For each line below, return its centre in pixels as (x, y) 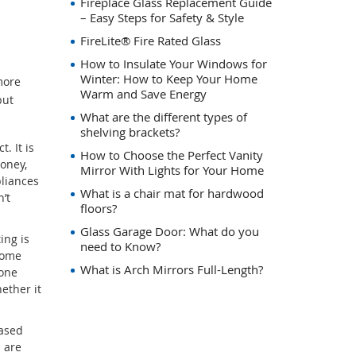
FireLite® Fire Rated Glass (150, 41)
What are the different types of (163, 117)
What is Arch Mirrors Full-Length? (171, 269)
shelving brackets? (130, 132)
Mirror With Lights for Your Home (172, 170)
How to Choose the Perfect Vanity (171, 155)
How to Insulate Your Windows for (173, 64)
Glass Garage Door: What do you (169, 231)
